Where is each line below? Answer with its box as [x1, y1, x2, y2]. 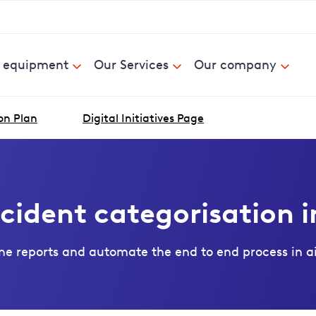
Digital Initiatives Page [83, 111, 204, 125]
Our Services [94, 57, 169, 73]
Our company [194, 57, 276, 73]
